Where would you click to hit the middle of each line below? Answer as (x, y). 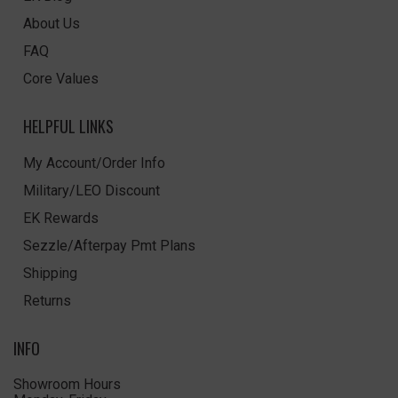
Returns (47, 300)
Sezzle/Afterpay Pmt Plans (109, 245)
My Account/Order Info (94, 163)
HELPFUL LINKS (68, 126)
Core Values (60, 78)
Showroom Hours (67, 384)
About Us (51, 23)
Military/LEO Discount (91, 190)
